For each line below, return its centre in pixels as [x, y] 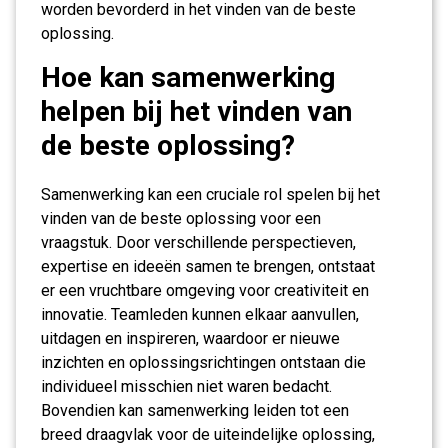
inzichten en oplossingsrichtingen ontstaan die [203, 362]
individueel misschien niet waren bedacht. [186, 386]
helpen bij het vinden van [196, 111]
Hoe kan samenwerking [188, 77]
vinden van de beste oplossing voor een [181, 218]
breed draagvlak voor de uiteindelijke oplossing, [208, 434]
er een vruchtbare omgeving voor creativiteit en [205, 290]
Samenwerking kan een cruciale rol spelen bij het [210, 194]
